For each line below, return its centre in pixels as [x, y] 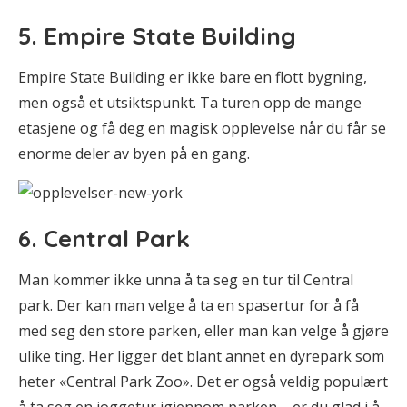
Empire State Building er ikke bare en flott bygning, [193, 77]
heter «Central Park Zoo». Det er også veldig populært [203, 381]
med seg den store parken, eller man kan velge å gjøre [203, 330]
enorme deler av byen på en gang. [134, 153]
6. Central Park [104, 238]
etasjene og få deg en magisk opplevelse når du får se [202, 128]
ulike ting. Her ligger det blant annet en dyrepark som [201, 356]
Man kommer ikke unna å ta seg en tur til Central [186, 279]
